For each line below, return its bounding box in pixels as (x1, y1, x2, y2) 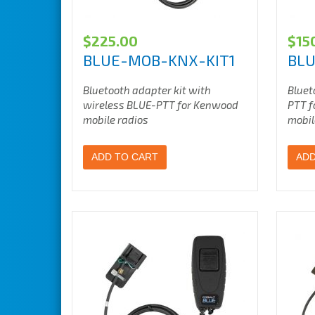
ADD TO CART (91, 151, 158, 162)
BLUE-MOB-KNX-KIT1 (83, 51, 235, 69)
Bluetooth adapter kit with (83, 84, 211, 96)
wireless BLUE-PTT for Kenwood (83, 98, 238, 111)
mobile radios (83, 113, 148, 126)
